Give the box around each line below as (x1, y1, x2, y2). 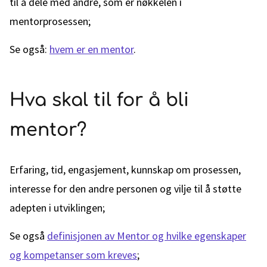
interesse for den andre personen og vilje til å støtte (10, 182, 241, 195)
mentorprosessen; (10, 14, 91, 28)
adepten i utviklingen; (10, 201, 105, 215)
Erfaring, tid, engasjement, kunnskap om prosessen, (10, 163, 241, 176)
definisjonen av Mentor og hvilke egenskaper (47, 229, 246, 243)
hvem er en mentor (49, 42, 133, 56)
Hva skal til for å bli (10, 91, 189, 110)
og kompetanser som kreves (10, 248, 137, 262)
